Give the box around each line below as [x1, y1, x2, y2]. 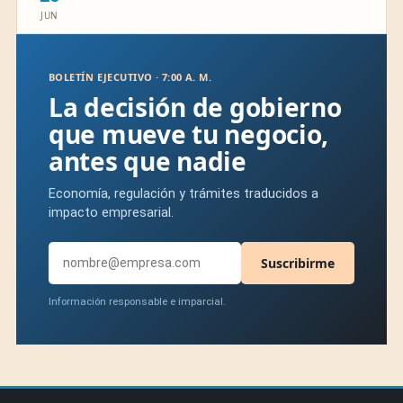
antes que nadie [49, 143, 246, 178]
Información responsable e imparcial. [49, 294, 226, 308]
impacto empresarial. [49, 204, 174, 220]
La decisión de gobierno [49, 89, 342, 124]
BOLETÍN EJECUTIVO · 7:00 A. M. [49, 69, 212, 84]
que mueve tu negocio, [49, 116, 329, 151]
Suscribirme [261, 254, 335, 272]
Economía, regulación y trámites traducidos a [49, 185, 318, 201]
